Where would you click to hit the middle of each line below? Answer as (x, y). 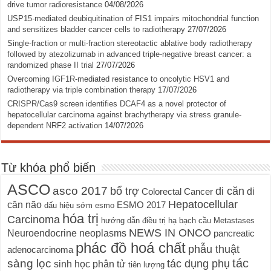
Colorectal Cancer (178, 192)
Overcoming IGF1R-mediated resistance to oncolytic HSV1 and (119, 79)
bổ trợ (125, 191)
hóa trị (81, 219)
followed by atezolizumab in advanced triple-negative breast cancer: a (129, 54)
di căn (230, 191)
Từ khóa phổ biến (49, 168)
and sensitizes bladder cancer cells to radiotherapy (96, 29)
